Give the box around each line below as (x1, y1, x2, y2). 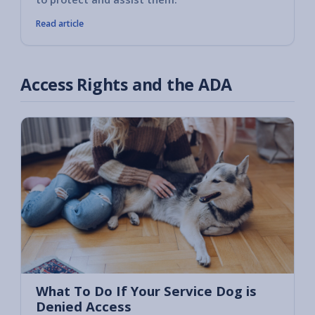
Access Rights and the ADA (20, 72, 233, 96)
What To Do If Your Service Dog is (36, 281, 257, 300)
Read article (36, 17, 84, 30)
